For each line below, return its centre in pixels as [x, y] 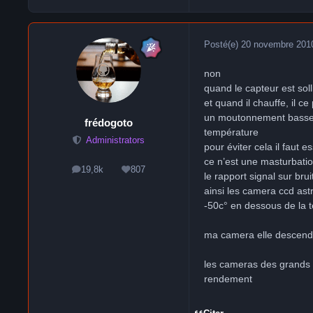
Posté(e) [223, 44]
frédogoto [109, 123]
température [231, 132]
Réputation [154, 173]
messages [108, 173]
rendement [228, 278]
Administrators [115, 141]
